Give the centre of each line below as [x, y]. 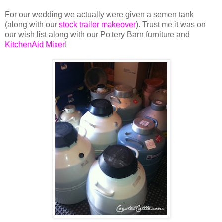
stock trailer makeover [97, 24]
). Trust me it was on [171, 24]
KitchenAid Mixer [35, 44]
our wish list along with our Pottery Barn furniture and [97, 34]
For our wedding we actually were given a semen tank [99, 14]
